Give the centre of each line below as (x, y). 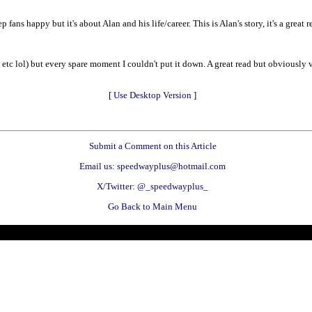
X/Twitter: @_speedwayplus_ (153, 186)
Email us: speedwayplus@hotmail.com (153, 166)
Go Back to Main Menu (153, 206)
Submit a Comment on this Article (153, 146)
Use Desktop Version (153, 95)
